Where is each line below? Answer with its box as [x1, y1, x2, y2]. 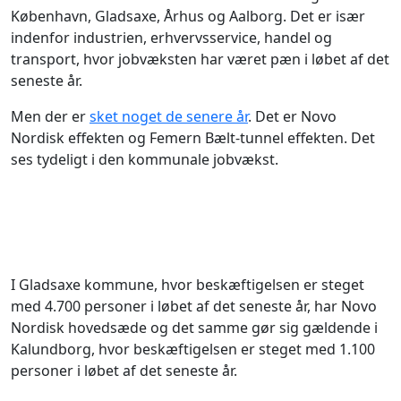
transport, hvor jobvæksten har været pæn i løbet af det [11, 49, 389, 70]
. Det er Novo [248, 107, 337, 127]
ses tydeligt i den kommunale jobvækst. [11, 149, 278, 170]
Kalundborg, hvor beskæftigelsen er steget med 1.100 [11, 339, 375, 360]
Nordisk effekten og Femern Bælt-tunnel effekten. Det [11, 128, 375, 149]
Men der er [11, 107, 90, 127]
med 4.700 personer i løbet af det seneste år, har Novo [11, 296, 377, 317]
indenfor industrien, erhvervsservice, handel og [11, 28, 332, 48]
